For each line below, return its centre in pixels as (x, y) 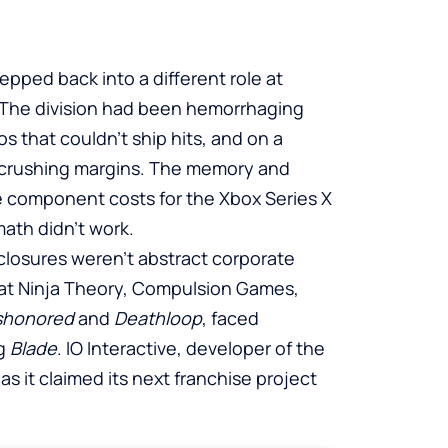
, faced (230, 317)
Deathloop (158, 317)
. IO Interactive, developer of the (191, 347)
